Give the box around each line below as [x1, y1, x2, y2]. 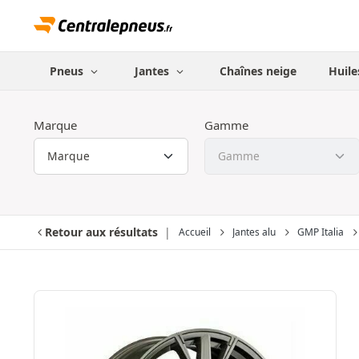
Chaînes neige [220, 63, 297, 79]
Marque [34, 117, 77, 133]
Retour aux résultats [45, 224, 158, 240]
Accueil [179, 225, 211, 239]
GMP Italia [297, 225, 344, 239]
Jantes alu [232, 225, 276, 239]
